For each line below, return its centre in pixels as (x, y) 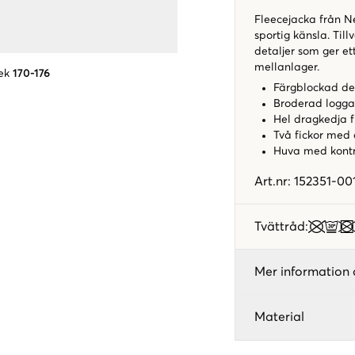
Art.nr (271, 181)
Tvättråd (280, 227)
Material (279, 317)
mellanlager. (287, 67)
